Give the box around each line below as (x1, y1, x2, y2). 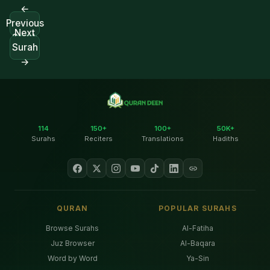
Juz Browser (50, 238, 95, 248)
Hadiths (213, 134, 239, 143)
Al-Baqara (180, 238, 215, 248)
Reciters (84, 134, 113, 143)
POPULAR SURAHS (159, 204, 237, 213)
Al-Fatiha (182, 223, 213, 233)
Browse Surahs (46, 223, 99, 233)
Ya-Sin (186, 253, 209, 263)
